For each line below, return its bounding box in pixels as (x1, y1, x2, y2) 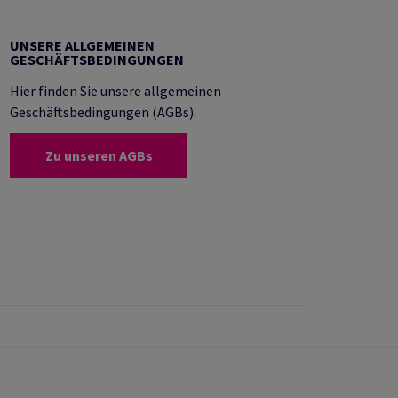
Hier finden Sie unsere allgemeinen (10, 82, 221, 99)
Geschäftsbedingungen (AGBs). (10, 103, 196, 121)
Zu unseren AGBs (44, 147, 153, 164)
